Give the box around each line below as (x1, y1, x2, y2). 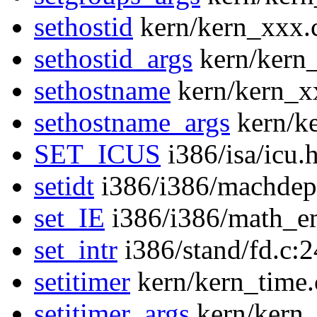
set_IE (34, 202, 105, 234)
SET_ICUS (34, 139, 161, 170)
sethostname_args (34, 107, 230, 138)
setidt (34, 171, 94, 202)
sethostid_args (34, 43, 192, 74)
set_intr (34, 234, 117, 265)
